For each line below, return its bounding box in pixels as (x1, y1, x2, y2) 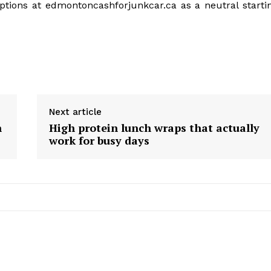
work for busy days (48, 133, 149, 148)
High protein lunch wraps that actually (48, 120, 260, 135)
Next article (48, 106, 102, 118)
